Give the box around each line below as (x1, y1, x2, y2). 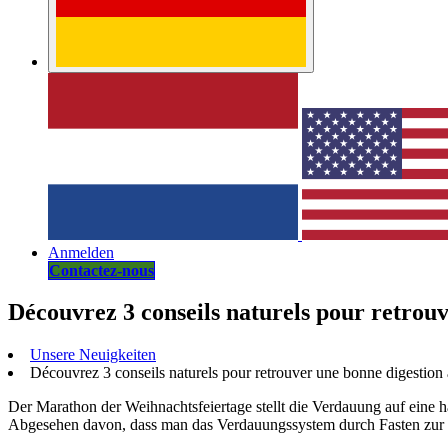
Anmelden (48, 243, 114, 261)
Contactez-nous (49, 261, 154, 279)
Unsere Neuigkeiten (30, 346, 156, 364)
